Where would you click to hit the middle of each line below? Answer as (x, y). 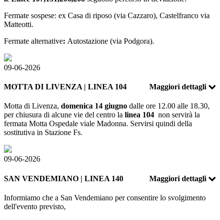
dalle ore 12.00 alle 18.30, (168, 106)
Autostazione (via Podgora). (111, 41)
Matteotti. (19, 24)
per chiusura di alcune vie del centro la (63, 115)
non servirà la (177, 115)
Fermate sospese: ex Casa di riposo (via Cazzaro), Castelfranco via (107, 15)
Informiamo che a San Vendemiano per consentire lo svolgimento (105, 197)
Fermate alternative (33, 41)
